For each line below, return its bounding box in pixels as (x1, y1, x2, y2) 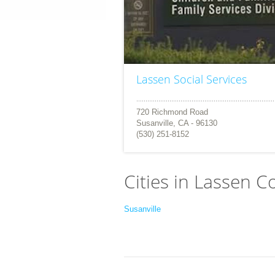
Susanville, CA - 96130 (136, 118, 217, 128)
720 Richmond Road (136, 107, 208, 117)
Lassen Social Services (136, 72, 247, 87)
